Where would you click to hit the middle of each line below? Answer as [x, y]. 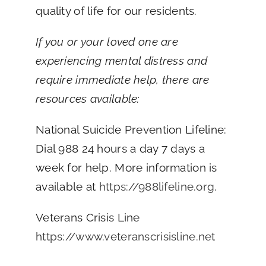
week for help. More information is [126, 167]
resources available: [88, 98]
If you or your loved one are [107, 41]
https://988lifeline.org [157, 186]
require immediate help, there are [122, 79]
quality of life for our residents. [116, 10]
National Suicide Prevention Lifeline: [131, 129]
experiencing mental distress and [121, 60]
